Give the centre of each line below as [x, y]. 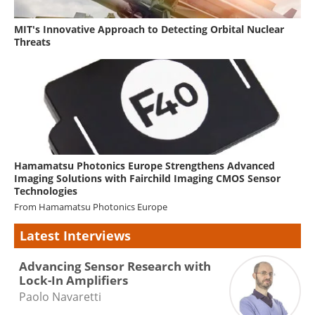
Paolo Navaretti [60, 296]
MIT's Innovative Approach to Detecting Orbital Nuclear [149, 29]
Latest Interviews [75, 235]
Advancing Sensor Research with [115, 266]
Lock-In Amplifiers [73, 280]
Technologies [46, 191]
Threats [32, 41]
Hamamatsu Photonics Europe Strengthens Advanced [144, 165]
